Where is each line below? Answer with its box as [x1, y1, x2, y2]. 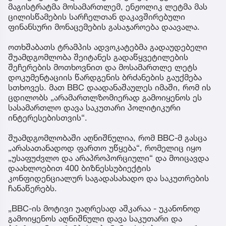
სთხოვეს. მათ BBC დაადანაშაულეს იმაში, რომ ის [8, 82, 211, 93]
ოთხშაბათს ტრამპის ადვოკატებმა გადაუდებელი [8, 42, 207, 52]
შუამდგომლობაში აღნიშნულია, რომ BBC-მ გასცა [8, 133, 207, 143]
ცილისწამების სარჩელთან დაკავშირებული [8, 12, 185, 22]
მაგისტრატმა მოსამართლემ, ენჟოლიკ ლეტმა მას [8, 2, 207, 12]
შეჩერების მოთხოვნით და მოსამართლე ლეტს [8, 62, 197, 73]
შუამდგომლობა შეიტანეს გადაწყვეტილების [8, 52, 188, 63]
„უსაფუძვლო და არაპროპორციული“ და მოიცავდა [8, 153, 209, 163]
